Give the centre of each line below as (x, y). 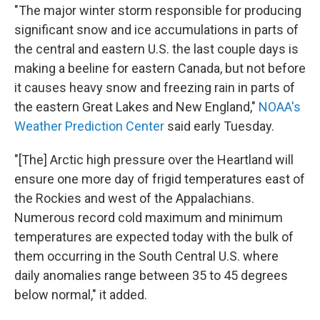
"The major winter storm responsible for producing (158, 10)
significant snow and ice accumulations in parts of (156, 29)
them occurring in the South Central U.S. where (146, 256)
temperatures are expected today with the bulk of (154, 236)
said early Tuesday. (221, 126)
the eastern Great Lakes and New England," (136, 106)
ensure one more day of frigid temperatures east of (160, 179)
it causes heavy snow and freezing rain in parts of (155, 87)
